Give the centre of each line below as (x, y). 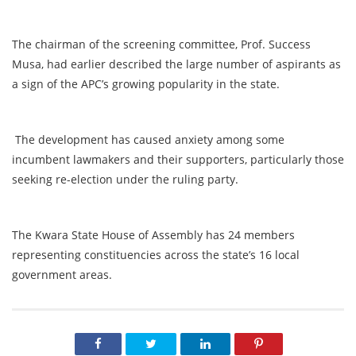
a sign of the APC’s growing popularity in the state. (146, 84)
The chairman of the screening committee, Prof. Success (161, 44)
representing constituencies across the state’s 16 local (156, 255)
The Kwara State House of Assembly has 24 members (153, 235)
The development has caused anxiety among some (148, 140)
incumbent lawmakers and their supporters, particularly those (178, 160)
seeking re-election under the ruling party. (127, 180)
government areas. (65, 275)
